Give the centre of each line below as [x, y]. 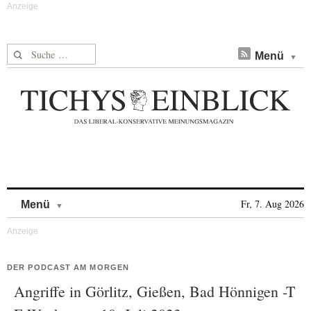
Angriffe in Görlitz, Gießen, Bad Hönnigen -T [154, 291]
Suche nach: [34, 52]
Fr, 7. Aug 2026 [272, 204]
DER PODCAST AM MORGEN [68, 267]
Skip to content [100, 197]
